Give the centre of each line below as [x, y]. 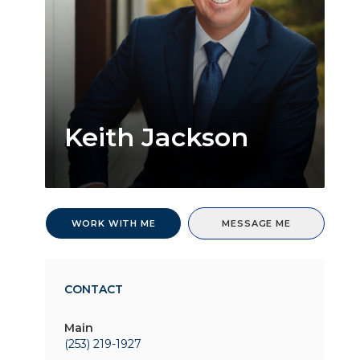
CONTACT [94, 289]
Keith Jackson [156, 137]
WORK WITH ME [113, 223]
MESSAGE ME [256, 223]
